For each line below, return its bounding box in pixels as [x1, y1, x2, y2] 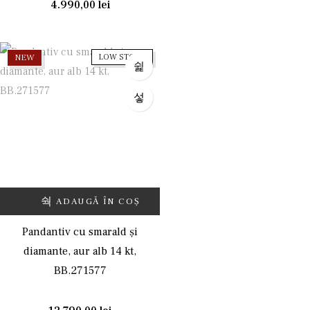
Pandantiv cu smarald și [22, 225, 138, 239]
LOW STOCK [99, 52, 145, 62]
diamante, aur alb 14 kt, [24, 244, 136, 258]
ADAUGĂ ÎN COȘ [56, 196, 140, 207]
